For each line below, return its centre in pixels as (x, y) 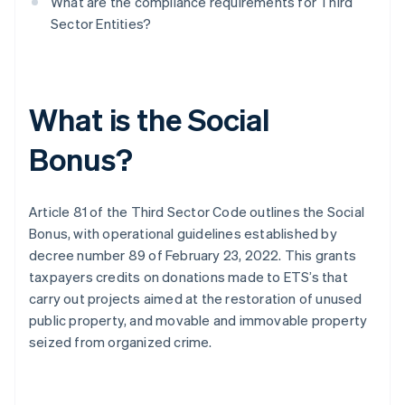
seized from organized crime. (121, 342)
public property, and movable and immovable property (198, 320)
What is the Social (150, 119)
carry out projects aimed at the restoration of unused (196, 299)
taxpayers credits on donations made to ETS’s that (188, 277)
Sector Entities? (101, 24)
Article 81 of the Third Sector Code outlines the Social (197, 212)
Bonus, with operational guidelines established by (183, 234)
